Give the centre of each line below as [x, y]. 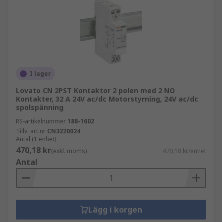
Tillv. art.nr [31, 131]
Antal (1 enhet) [36, 139]
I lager [40, 74]
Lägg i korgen [115, 210]
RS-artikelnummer [41, 121]
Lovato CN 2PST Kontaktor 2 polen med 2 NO [95, 90]
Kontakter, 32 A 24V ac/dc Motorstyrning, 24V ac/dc [107, 99]
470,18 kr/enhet [184, 151]
